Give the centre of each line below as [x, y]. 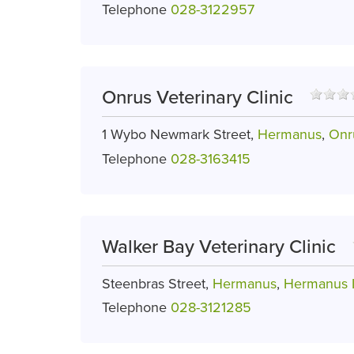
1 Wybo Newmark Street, [180, 135]
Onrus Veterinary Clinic [198, 98]
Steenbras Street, [157, 283]
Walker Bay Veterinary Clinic [219, 247]
